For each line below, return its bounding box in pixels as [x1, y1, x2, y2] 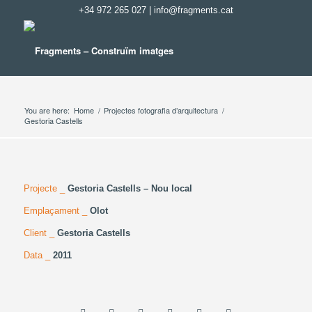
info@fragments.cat [153, 5, 233, 15]
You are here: [24, 104, 70, 116]
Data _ [23, 250, 53, 261]
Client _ [23, 228, 57, 239]
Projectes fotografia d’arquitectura [103, 104, 218, 116]
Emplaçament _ [23, 205, 90, 217]
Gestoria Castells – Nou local [67, 183, 192, 194]
